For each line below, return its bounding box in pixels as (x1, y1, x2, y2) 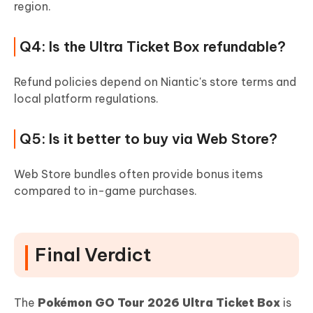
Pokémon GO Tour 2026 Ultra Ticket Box (38, 296, 280, 310)
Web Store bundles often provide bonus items (14, 167, 263, 182)
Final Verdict (35, 243, 152, 267)
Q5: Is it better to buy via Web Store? (20, 130, 277, 148)
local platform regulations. (14, 92, 159, 106)
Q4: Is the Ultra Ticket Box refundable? (20, 38, 286, 56)
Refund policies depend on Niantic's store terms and (14, 75, 296, 89)
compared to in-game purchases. (14, 184, 197, 198)
